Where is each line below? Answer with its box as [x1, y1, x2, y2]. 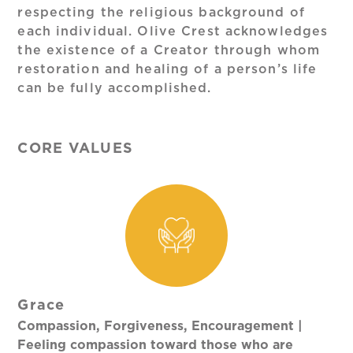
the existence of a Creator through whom [17, 44, 321, 58]
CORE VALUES [17, 142, 134, 157]
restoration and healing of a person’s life [17, 63, 318, 76]
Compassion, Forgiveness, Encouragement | [17, 320, 303, 333]
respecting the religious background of [17, 6, 305, 20]
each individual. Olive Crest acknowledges [17, 25, 329, 39]
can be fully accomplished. [17, 82, 212, 95]
